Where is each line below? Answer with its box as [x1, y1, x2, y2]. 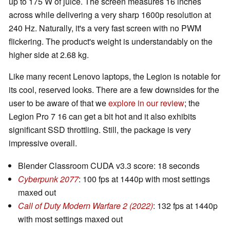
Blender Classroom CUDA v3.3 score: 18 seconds [18, 160, 200, 172]
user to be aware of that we [9, 97, 108, 109]
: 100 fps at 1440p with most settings [79, 173, 210, 185]
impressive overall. [9, 137, 77, 149]
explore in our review [108, 97, 184, 109]
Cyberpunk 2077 [18, 173, 79, 185]
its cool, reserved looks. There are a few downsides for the [9, 84, 219, 96]
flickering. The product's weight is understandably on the [9, 35, 213, 48]
